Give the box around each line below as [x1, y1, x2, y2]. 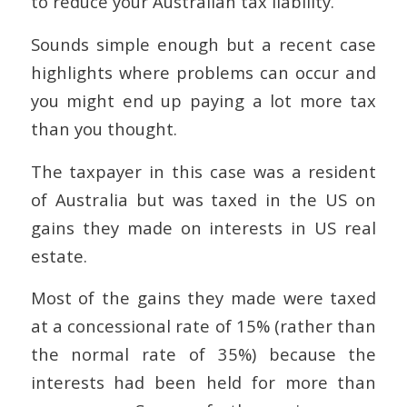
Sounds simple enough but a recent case [30, 32, 377, 55]
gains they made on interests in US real [30, 215, 377, 239]
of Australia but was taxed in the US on [30, 187, 377, 211]
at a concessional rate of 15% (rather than [30, 314, 377, 338]
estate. [30, 243, 87, 267]
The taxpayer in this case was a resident [30, 159, 377, 183]
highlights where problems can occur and [30, 60, 377, 84]
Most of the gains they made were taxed [30, 286, 377, 310]
